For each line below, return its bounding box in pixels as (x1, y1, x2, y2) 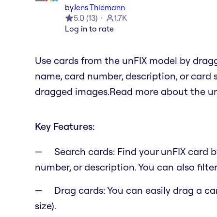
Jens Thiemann (74, 2, 125, 12)
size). (35, 199, 56, 212)
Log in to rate (65, 23, 114, 33)
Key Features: (35, 120, 95, 132)
